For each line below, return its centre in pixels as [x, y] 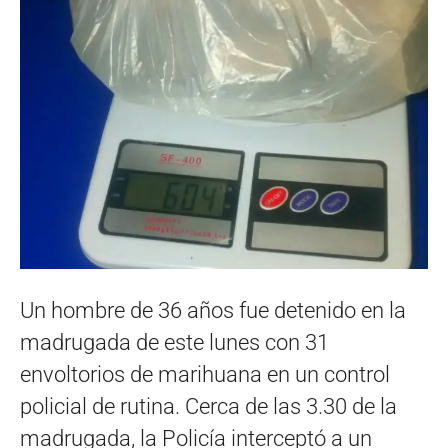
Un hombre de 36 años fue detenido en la [213, 310]
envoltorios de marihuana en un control [205, 374]
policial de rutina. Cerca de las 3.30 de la [208, 406]
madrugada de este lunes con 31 [174, 342]
